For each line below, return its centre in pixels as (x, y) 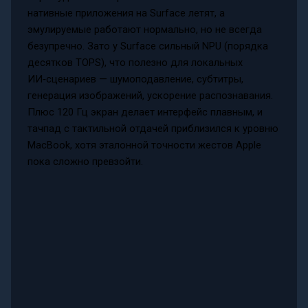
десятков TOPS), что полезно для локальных (135, 62)
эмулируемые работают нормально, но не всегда (144, 29)
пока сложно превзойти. (85, 161)
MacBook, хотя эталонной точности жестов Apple (144, 145)
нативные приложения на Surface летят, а (126, 13)
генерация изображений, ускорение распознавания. (150, 95)
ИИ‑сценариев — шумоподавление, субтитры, (135, 79)
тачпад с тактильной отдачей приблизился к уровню (153, 128)
